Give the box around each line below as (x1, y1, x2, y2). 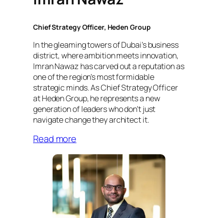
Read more (33, 132, 77, 145)
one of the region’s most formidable (33, 72, 154, 83)
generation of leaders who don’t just (33, 104, 156, 115)
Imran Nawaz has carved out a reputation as (33, 61, 184, 72)
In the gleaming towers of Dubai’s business (33, 39, 179, 51)
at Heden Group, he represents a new (33, 93, 160, 104)
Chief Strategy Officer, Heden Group (33, 22, 151, 32)
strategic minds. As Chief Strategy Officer (33, 82, 178, 93)
